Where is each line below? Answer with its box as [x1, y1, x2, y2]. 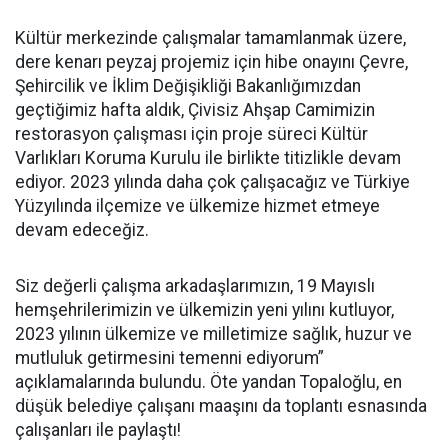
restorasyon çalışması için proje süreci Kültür [15, 124, 368, 144]
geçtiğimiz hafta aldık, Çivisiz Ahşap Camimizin [15, 100, 375, 120]
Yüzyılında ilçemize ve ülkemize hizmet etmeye [15, 196, 380, 216]
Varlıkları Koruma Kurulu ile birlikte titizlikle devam [15, 148, 401, 168]
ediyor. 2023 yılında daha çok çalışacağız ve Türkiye [15, 172, 410, 192]
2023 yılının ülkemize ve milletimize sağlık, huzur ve [15, 324, 412, 344]
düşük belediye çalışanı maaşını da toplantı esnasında [15, 396, 427, 416]
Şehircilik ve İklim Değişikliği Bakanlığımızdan [15, 76, 361, 96]
